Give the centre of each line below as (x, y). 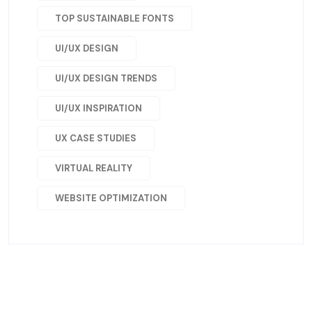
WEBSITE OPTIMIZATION (111, 198)
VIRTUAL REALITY (94, 168)
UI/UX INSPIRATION (99, 108)
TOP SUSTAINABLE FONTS (115, 18)
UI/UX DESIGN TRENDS (106, 78)
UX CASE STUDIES (96, 138)
